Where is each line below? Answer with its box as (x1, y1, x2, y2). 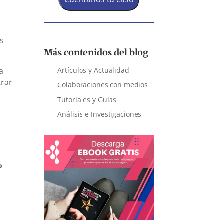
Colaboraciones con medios (57, 80, 148, 89)
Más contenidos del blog (44, 46, 149, 58)
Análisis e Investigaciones (57, 109, 142, 119)
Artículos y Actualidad (57, 65, 130, 75)
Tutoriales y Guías (57, 94, 117, 104)
